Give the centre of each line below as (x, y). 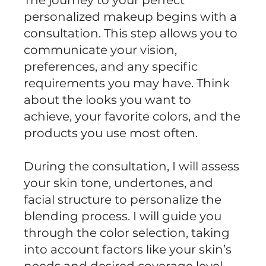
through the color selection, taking (127, 233)
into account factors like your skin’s (128, 250)
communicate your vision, (101, 50)
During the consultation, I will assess (132, 167)
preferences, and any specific (111, 67)
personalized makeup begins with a (131, 17)
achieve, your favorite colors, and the (132, 117)
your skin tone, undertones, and (119, 183)
